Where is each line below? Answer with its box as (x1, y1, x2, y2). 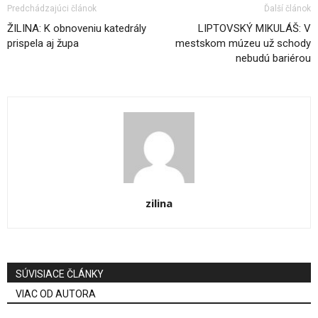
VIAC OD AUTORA (16, 288, 96, 300)
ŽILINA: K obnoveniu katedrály (7, 22, 146, 35)
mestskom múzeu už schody (175, 37, 311, 50)
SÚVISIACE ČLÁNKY (16, 268, 104, 280)
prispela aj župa (7, 37, 79, 50)
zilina (146, 196, 172, 210)
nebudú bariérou (236, 52, 311, 65)
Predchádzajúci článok (7, 4, 97, 13)
